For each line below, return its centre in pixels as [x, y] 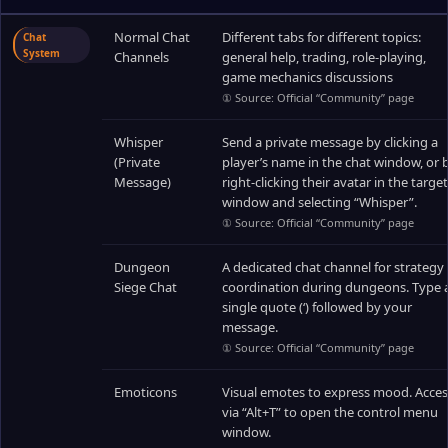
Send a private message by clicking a [330, 142]
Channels [141, 57]
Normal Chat [152, 37]
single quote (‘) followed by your [317, 307]
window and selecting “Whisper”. [319, 202]
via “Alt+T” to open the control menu [330, 412]
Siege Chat [145, 287]
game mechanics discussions [307, 77]
